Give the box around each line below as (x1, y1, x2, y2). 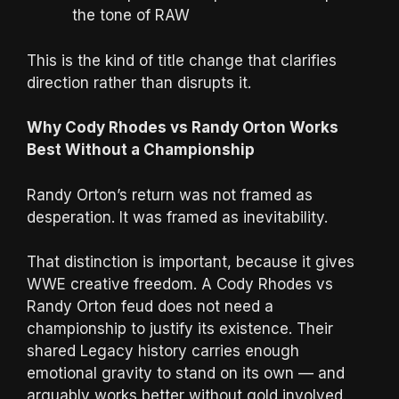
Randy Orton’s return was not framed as (27, 185, 313, 204)
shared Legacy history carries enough (27, 342, 299, 360)
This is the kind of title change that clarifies (27, 51, 337, 69)
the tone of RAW (72, 6, 190, 24)
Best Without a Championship (27, 141, 255, 159)
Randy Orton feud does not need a (27, 297, 273, 315)
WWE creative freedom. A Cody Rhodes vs (27, 275, 333, 293)
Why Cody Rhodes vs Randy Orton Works (27, 118, 338, 136)
